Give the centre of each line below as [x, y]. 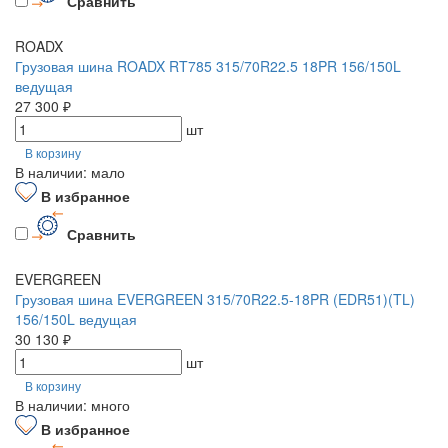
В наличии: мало [70, 172]
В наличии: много [72, 404]
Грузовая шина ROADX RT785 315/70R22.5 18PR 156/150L [208, 66]
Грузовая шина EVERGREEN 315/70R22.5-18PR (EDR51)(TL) [215, 298]
